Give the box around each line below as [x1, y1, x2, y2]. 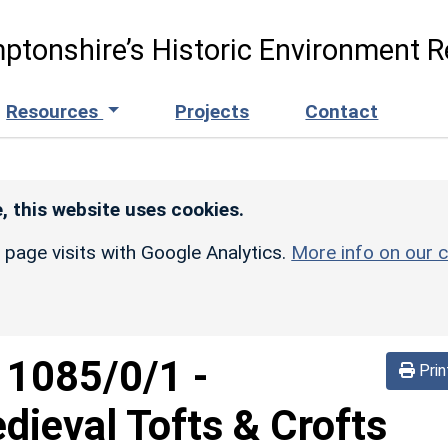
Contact [305, 99, 379, 123]
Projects [175, 99, 250, 123]
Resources [6, 99, 104, 123]
